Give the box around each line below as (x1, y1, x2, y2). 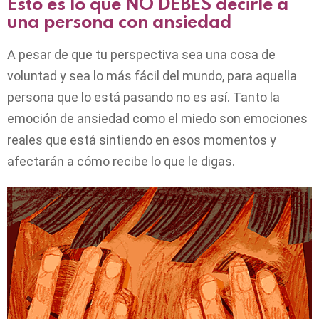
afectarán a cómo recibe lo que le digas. (7, 154, 235, 169)
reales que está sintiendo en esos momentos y (7, 132, 276, 148)
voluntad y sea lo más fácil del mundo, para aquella (7, 68, 297, 84)
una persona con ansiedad (7, 9, 231, 33)
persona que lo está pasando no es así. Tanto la (7, 90, 280, 105)
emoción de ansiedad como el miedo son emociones (7, 111, 308, 127)
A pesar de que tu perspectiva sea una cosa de (7, 47, 276, 63)
